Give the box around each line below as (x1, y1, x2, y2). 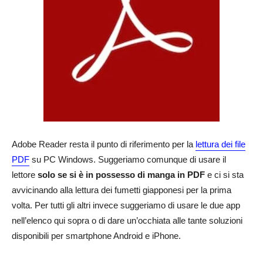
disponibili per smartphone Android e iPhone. (12, 231, 181, 241)
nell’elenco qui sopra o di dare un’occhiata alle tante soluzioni (12, 215, 242, 225)
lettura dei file (195, 139, 245, 149)
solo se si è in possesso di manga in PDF (38, 170, 205, 180)
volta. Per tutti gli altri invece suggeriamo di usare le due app (12, 200, 240, 210)
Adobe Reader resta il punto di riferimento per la (12, 139, 195, 149)
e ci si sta (205, 170, 244, 180)
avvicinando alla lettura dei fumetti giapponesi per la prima (12, 185, 231, 195)
